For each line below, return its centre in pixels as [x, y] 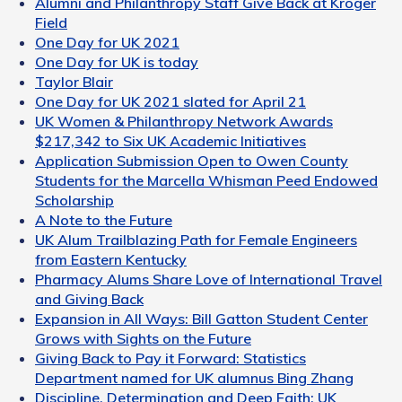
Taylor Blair [74, 82]
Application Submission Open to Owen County [192, 161]
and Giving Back [89, 299]
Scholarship [74, 201]
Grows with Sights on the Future [143, 339]
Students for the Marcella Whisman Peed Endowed [206, 181]
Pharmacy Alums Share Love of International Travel [209, 280]
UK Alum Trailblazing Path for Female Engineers [196, 240]
